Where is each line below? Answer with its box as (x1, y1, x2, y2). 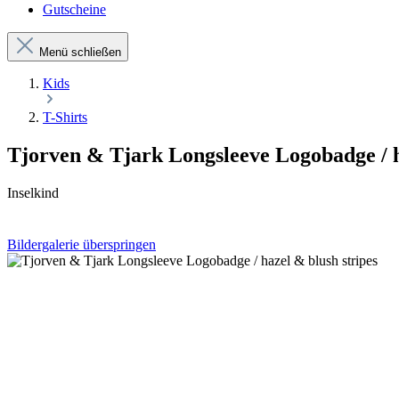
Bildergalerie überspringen (7, 236, 156, 252)
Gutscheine (43, 2, 106, 17)
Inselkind (7, 184, 59, 200)
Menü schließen (39, 45, 121, 59)
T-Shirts (43, 110, 87, 125)
